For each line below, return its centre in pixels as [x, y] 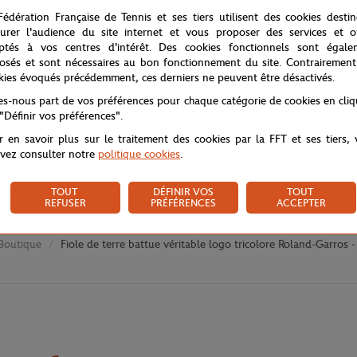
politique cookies [139, 154]
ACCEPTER [301, 202]
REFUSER [65, 202]
